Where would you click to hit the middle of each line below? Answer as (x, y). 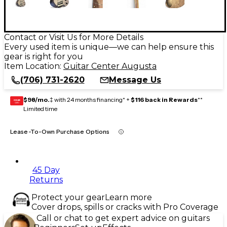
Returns (46, 179)
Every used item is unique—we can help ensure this (109, 47)
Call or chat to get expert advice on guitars (123, 218)
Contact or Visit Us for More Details (74, 37)
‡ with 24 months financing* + (90, 99)
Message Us (135, 80)
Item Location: (34, 66)
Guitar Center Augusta (110, 66)
